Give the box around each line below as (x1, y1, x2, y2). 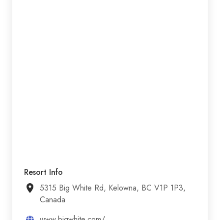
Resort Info (24, 166, 63, 178)
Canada (40, 194, 65, 206)
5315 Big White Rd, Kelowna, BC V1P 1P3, (40, 182, 186, 194)
